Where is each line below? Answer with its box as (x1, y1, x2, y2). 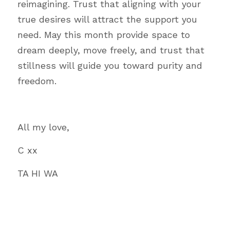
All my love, (17, 122, 69, 132)
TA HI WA (17, 168, 58, 179)
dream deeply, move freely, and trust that (17, 45, 204, 55)
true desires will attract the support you (17, 14, 197, 25)
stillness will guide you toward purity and (17, 60, 202, 71)
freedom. (17, 75, 56, 86)
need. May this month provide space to (17, 29, 190, 40)
